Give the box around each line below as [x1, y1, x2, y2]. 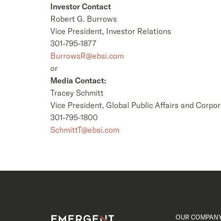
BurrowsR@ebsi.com [50, 51, 124, 61]
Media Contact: [50, 75, 106, 85]
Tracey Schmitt [50, 88, 104, 98]
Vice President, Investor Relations [50, 26, 171, 36]
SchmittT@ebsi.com [50, 125, 119, 135]
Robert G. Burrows [50, 14, 117, 24]
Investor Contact [50, 1, 111, 11]
